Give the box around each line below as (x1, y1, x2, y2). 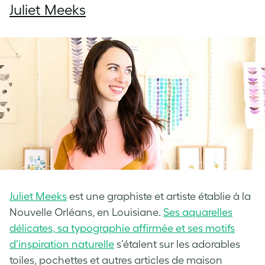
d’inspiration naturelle (9, 238, 114, 251)
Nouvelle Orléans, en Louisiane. (9, 206, 163, 219)
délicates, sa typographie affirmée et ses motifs (9, 222, 235, 235)
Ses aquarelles (163, 206, 232, 219)
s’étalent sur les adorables (114, 238, 240, 251)
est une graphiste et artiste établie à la (67, 190, 251, 203)
